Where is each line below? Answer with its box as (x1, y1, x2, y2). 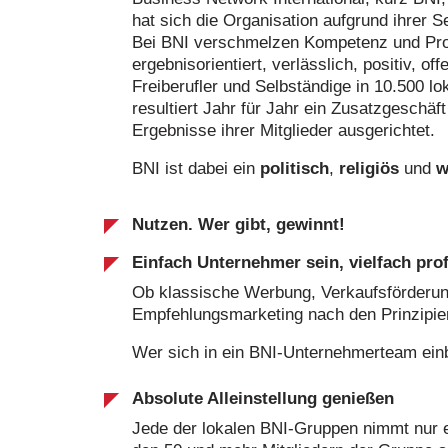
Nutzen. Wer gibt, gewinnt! (132, 215, 345, 234)
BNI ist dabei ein (132, 159, 260, 178)
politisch (260, 159, 329, 178)
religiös (339, 159, 404, 178)
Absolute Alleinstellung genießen (132, 389, 394, 408)
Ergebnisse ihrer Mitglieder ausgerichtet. (132, 121, 435, 140)
